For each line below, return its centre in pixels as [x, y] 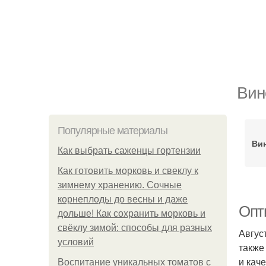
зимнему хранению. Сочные [120, 185]
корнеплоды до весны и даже [123, 199]
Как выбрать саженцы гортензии [129, 151]
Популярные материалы [113, 131]
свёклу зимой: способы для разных [135, 228]
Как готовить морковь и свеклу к [128, 171]
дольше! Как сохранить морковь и [132, 213]
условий [76, 242]
